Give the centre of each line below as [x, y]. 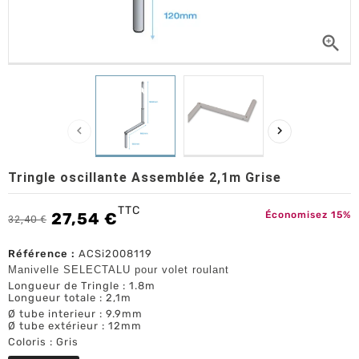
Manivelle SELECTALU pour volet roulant [119, 270]
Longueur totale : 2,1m [70, 298]
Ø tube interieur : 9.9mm [75, 314]
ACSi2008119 [115, 254]
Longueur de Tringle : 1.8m [82, 286]
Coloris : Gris [43, 342]
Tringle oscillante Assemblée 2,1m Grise [145, 178]
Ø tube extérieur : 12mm [75, 326]
